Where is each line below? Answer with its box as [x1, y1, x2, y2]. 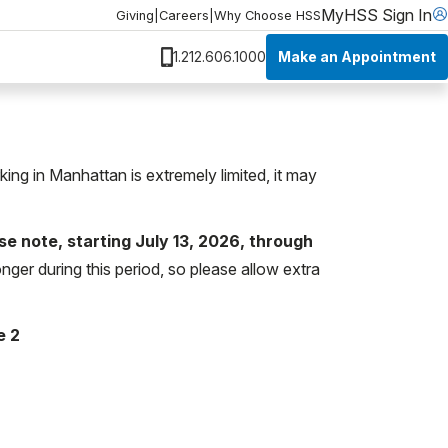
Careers [159, 7, 209, 23]
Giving [116, 7, 154, 23]
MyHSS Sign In [321, 4, 432, 25]
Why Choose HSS [214, 7, 321, 23]
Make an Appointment [278, 47, 436, 65]
